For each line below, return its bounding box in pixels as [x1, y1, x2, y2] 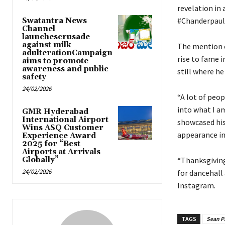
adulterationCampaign [22, 48, 113, 58]
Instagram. [177, 180, 215, 191]
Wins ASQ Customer [22, 123, 103, 133]
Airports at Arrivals [22, 147, 100, 157]
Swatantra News [22, 16, 87, 26]
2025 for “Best [22, 139, 80, 149]
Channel [22, 24, 55, 34]
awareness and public [22, 64, 108, 74]
